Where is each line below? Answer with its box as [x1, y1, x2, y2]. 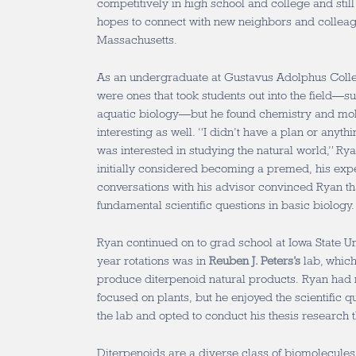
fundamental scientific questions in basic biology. [97, 199, 354, 211]
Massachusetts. [97, 33, 177, 46]
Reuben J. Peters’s [209, 254, 300, 267]
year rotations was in [97, 254, 209, 267]
